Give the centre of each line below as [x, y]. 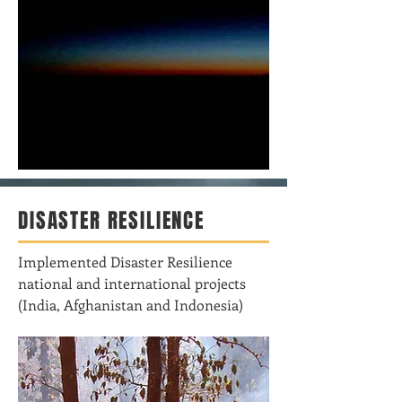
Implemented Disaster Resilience [125, 262]
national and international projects [132, 283]
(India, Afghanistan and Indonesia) [131, 305]
